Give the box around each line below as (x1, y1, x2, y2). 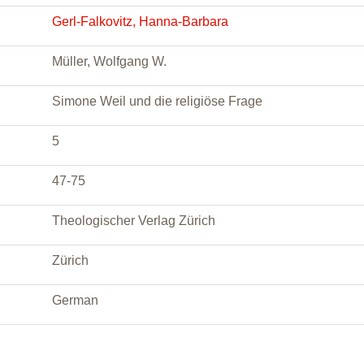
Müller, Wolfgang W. (52, 54, 167, 68)
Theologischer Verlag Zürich (52, 214, 215, 227)
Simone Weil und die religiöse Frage (52, 94, 262, 108)
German (52, 293, 98, 307)
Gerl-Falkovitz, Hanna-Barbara (52, 15, 228, 28)
